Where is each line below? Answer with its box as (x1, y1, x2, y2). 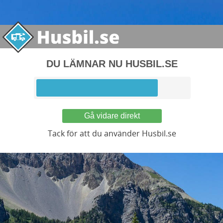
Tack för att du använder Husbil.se (48, 128, 176, 139)
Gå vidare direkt (84, 111, 140, 120)
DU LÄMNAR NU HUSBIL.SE (46, 58, 178, 69)
